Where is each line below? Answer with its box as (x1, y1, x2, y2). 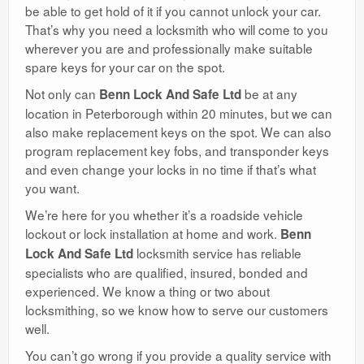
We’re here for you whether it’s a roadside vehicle (25, 205, 303, 223)
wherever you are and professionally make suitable (25, 38, 313, 57)
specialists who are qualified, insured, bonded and (25, 262, 308, 281)
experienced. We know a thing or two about (25, 281, 270, 300)
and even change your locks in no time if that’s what (25, 159, 316, 178)
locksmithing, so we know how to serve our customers (25, 300, 328, 318)
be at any (241, 84, 297, 102)
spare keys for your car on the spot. (25, 57, 225, 76)
